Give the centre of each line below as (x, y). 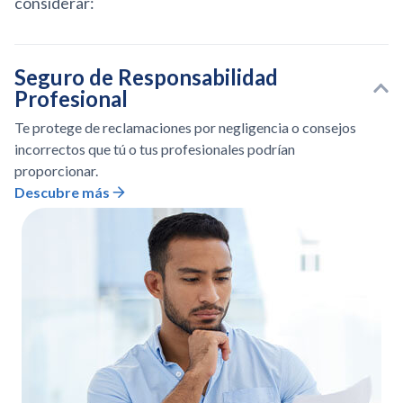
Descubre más (62, 192)
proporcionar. (56, 170)
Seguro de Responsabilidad (146, 76)
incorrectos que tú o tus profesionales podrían (155, 148)
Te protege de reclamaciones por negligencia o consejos (185, 127)
